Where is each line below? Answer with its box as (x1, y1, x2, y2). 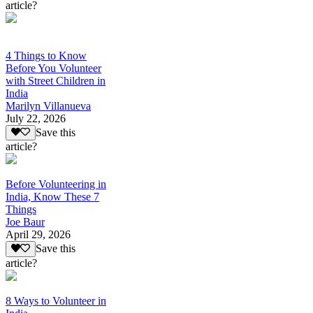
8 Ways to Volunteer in (6, 294, 106, 307)
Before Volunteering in (6, 178, 106, 191)
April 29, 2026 (6, 228, 71, 241)
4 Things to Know (6, 50, 87, 62)
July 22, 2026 (6, 112, 66, 125)
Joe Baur (6, 216, 45, 228)
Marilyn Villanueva (6, 100, 91, 112)
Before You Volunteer (6, 62, 101, 75)
